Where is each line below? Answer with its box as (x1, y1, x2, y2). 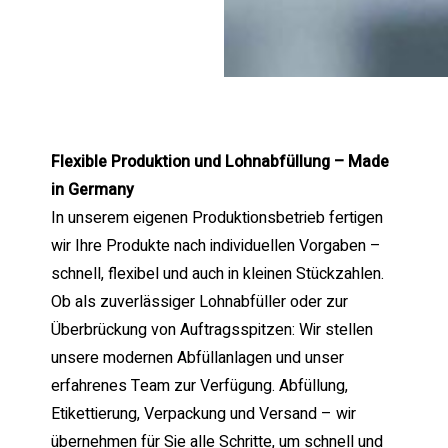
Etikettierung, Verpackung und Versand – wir (50, 402, 356, 427)
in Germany (50, 178, 134, 203)
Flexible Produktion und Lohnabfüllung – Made (50, 150, 389, 175)
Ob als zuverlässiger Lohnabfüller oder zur (50, 290, 348, 315)
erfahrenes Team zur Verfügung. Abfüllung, (50, 374, 348, 399)
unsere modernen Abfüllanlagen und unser (50, 346, 344, 371)
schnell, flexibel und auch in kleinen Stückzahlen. (50, 262, 384, 287)
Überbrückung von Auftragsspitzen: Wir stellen (50, 318, 373, 343)
